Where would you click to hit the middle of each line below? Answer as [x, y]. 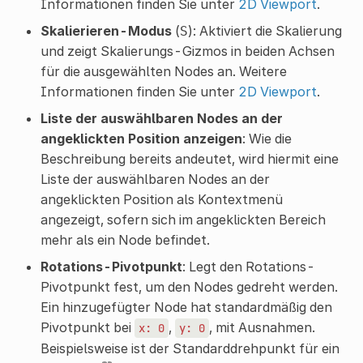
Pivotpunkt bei [87, 327]
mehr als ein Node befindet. [125, 239]
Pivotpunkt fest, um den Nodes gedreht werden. [189, 286]
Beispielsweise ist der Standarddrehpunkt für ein [190, 348]
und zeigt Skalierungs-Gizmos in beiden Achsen [187, 51]
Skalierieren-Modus [106, 30]
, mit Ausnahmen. [262, 327]
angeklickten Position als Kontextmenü [161, 199]
